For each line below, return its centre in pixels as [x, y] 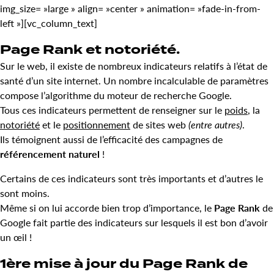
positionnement [97, 124]
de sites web [159, 124]
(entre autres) [215, 124]
